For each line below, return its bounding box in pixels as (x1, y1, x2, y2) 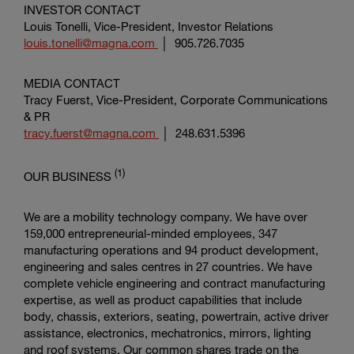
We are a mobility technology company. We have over (24, 209, 307, 224)
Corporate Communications (180, 92, 328, 107)
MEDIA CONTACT (24, 76, 120, 90)
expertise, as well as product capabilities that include (24, 292, 302, 307)
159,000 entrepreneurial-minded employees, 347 (24, 226, 277, 240)
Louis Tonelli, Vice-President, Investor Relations (24, 19, 273, 33)
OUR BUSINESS (24, 169, 115, 183)
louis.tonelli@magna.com (24, 36, 158, 50)
